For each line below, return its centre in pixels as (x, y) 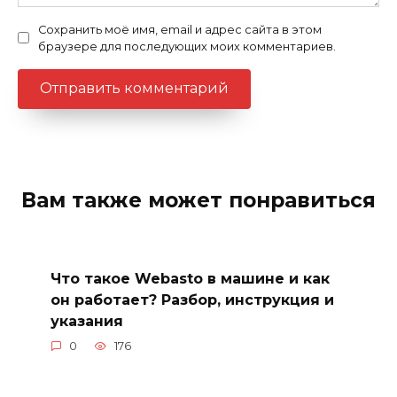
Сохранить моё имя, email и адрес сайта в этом (180, 29)
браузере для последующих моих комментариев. (187, 46)
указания (86, 322)
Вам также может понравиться (198, 201)
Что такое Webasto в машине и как (190, 279)
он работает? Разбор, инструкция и (192, 300)
